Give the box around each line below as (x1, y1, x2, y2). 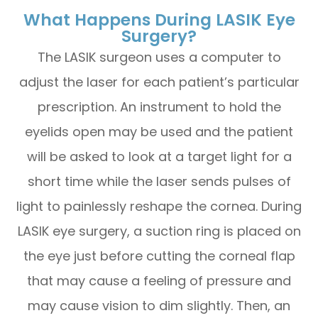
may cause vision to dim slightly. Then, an (28, 296, 290, 314)
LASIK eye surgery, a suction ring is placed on (17, 221, 301, 240)
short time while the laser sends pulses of (27, 172, 291, 190)
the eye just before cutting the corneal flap (23, 246, 295, 265)
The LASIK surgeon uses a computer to (37, 48, 281, 66)
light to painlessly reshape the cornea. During (16, 197, 302, 215)
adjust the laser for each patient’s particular (18, 72, 300, 91)
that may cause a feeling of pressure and (27, 271, 291, 290)
